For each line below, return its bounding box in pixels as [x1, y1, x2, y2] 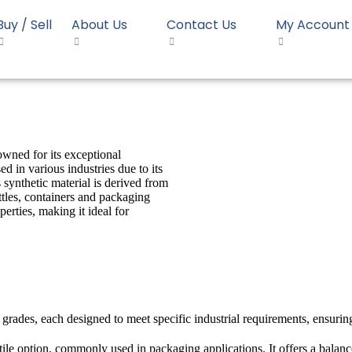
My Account [276, 16, 350, 34]
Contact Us [167, 16, 236, 34]
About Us [71, 16, 127, 34]
